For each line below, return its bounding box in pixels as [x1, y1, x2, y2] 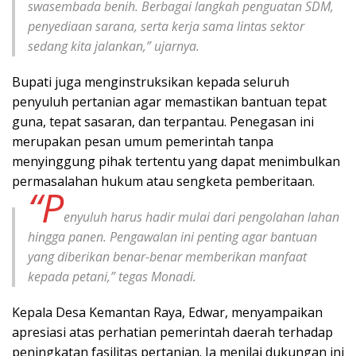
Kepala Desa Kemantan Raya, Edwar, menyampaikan [12, 303, 323, 321]
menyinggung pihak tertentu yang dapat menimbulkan [12, 152, 340, 170]
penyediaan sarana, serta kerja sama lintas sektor [28, 17, 304, 35]
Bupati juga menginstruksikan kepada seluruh [12, 72, 289, 91]
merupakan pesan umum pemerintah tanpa [12, 132, 273, 150]
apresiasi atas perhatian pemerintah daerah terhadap [12, 323, 333, 341]
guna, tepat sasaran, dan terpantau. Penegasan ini [12, 112, 314, 130]
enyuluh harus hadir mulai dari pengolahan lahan [64, 207, 339, 226]
